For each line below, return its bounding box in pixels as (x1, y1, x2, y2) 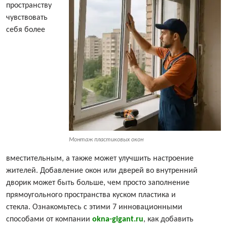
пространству (6, 2, 52, 10)
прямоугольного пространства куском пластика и (6, 191, 176, 200)
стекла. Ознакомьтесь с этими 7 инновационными (6, 203, 182, 212)
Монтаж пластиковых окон (69, 137, 143, 143)
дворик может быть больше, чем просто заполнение (6, 179, 190, 187)
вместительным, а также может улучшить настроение (6, 155, 194, 163)
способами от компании (6, 215, 92, 224)
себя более (6, 26, 45, 34)
